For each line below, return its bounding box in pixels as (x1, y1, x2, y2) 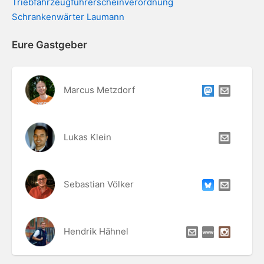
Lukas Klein (63, 131, 111, 143)
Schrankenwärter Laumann (12, 11, 124, 22)
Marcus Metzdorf (63, 84, 135, 95)
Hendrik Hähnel (63, 226, 128, 237)
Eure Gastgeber (12, 39, 87, 51)
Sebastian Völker (63, 179, 134, 190)
